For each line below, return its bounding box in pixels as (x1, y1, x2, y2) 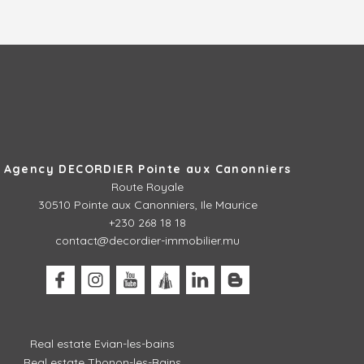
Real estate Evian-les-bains (30, 336, 175, 351)
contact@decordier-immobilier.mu (55, 232, 240, 248)
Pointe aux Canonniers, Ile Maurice (73, 197, 258, 212)
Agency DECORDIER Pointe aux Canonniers (3, 161, 292, 176)
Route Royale (111, 179, 184, 194)
